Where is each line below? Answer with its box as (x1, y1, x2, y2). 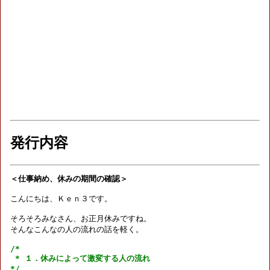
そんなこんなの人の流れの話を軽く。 (10, 225, 143, 234)
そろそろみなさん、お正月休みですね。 (10, 214, 151, 224)
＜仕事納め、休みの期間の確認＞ (10, 174, 128, 184)
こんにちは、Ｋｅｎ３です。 (10, 194, 112, 204)
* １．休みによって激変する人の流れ (10, 254, 150, 263)
